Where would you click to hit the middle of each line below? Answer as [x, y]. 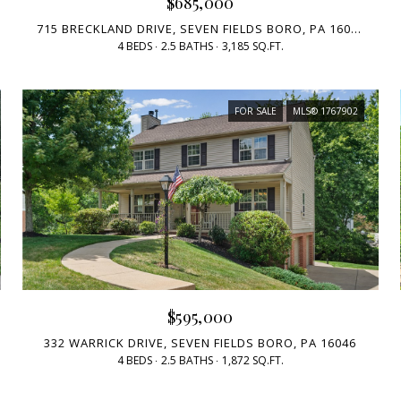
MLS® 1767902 [325, 111]
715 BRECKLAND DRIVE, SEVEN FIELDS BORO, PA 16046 [356, 29]
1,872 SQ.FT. [252, 360]
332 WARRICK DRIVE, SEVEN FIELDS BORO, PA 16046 [200, 342]
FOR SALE [255, 111]
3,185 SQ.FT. [252, 47]
